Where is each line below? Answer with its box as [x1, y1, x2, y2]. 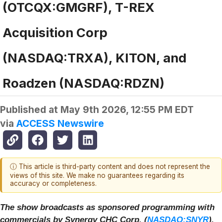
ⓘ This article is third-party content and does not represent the [10, 163, 210, 171]
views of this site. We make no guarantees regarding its [10, 171, 184, 180]
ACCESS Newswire [16, 117, 104, 130]
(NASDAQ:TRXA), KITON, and [2, 50, 186, 66]
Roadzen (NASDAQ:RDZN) [2, 75, 165, 91]
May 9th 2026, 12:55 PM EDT [60, 104, 194, 116]
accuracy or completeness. [10, 179, 97, 188]
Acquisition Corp [2, 25, 108, 41]
